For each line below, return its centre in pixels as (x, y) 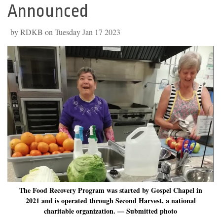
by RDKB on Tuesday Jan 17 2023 (65, 32)
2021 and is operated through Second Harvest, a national (110, 201)
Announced (48, 11)
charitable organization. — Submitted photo (110, 211)
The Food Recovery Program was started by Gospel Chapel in (110, 190)
